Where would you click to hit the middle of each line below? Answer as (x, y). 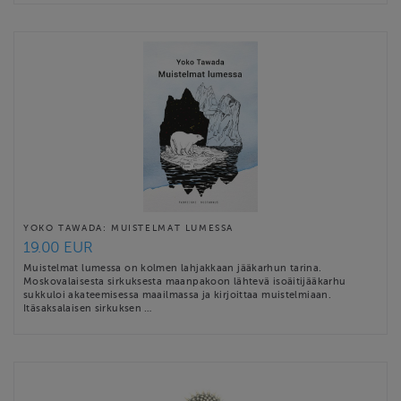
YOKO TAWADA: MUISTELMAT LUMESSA (129, 228)
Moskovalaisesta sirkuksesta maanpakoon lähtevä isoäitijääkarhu (185, 282)
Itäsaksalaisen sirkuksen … (88, 308)
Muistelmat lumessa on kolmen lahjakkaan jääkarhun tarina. (173, 268)
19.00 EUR (58, 248)
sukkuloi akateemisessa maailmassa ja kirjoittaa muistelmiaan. (178, 295)
